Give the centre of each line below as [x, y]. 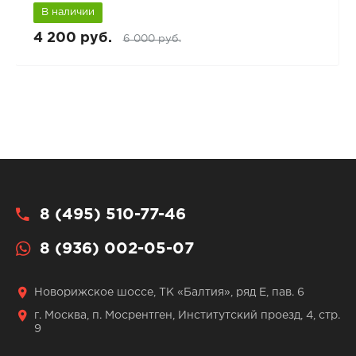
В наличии [68, 12]
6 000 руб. [152, 39]
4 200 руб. [72, 38]
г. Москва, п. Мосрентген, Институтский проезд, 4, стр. [187, 316]
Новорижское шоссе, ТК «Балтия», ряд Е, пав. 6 [169, 293]
